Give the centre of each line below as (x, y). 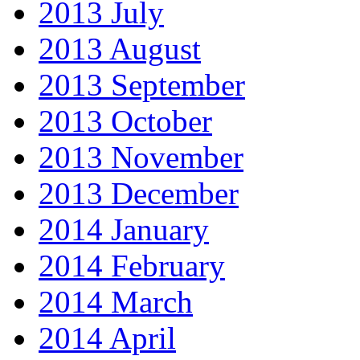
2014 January (124, 230)
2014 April (107, 338)
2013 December (139, 194)
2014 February (132, 266)
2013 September (142, 85)
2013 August (120, 49)
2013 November (141, 157)
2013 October (125, 121)
